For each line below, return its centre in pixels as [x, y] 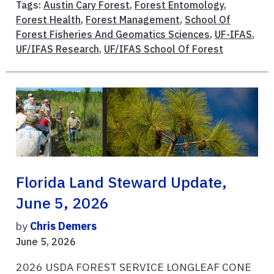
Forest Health [48, 20]
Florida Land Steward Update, [121, 182]
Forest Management [133, 20]
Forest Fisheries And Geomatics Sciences [113, 35]
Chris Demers [63, 226]
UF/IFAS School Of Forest [164, 49]
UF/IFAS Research [57, 49]
